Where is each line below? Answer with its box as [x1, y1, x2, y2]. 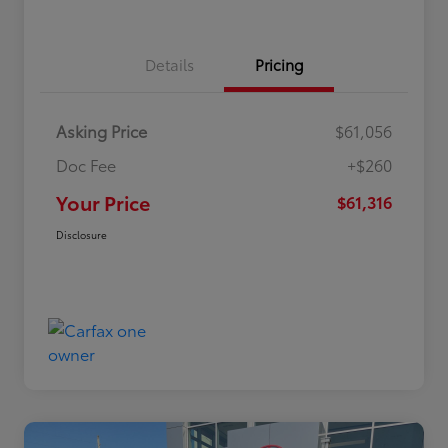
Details [144, 52, 194, 75]
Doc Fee [56, 152, 116, 176]
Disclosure [56, 226, 107, 242]
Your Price [56, 187, 150, 216]
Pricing [254, 52, 304, 75]
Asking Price [56, 118, 147, 142]
